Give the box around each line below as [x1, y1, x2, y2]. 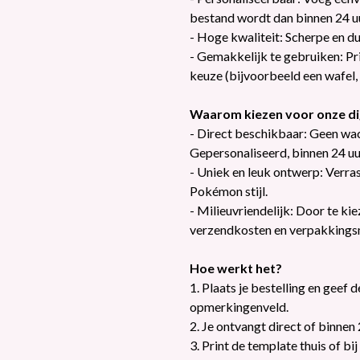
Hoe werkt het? [190, 260, 282, 276]
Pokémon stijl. [190, 183, 268, 198]
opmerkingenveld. [190, 299, 288, 314]
